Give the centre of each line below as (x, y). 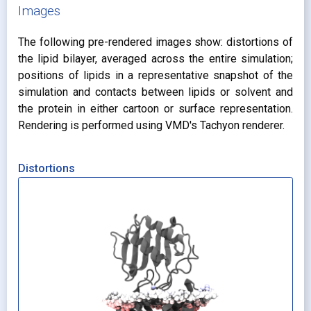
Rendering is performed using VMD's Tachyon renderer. (151, 126)
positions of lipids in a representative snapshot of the (155, 76)
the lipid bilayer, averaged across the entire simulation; (155, 59)
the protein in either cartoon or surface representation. (155, 109)
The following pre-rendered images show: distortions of (155, 42)
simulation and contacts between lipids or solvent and (155, 92)
